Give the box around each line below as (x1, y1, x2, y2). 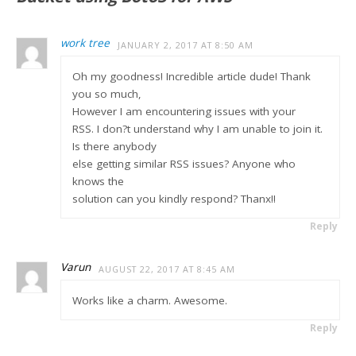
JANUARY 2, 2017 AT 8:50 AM (118, 39, 254, 51)
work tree (60, 36, 110, 50)
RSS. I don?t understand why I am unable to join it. (72, 121, 323, 136)
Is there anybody (72, 138, 157, 153)
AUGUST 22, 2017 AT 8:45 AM (99, 263, 236, 275)
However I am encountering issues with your (72, 103, 296, 118)
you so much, (72, 86, 141, 101)
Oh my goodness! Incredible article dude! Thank (72, 68, 311, 83)
